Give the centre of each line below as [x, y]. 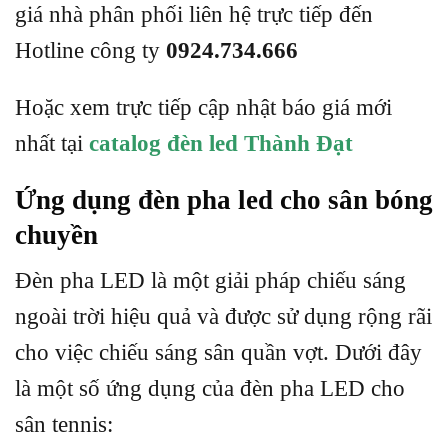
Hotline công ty [90, 50]
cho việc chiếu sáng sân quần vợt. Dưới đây [218, 352]
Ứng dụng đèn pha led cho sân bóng [224, 199]
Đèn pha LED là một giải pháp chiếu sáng [210, 280]
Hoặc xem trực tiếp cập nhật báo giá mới [203, 107]
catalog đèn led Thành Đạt [221, 143]
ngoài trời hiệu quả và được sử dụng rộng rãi [223, 316]
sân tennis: [64, 424]
